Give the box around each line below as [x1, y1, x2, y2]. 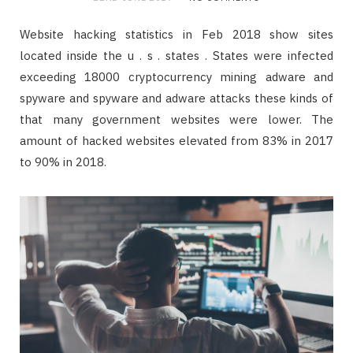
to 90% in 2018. [20, 154, 106, 169]
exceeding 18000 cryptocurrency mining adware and [20, 69, 333, 84]
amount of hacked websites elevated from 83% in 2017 [20, 132, 333, 148]
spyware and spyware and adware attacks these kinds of [20, 90, 333, 106]
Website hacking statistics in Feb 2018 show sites [20, 26, 333, 42]
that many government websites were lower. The [20, 111, 333, 127]
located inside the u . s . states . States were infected [20, 47, 333, 63]
